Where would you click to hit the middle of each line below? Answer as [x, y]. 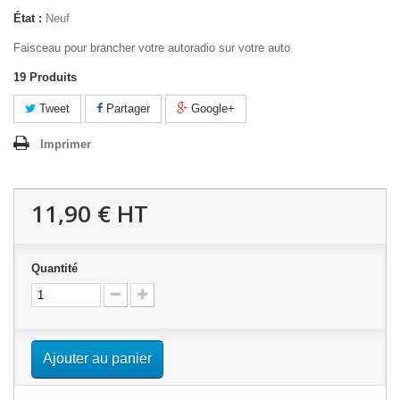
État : [28, 19]
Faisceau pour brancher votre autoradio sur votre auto [152, 48]
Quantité [54, 269]
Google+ [211, 109]
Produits [53, 78]
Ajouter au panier [97, 359]
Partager [126, 109]
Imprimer [66, 145]
